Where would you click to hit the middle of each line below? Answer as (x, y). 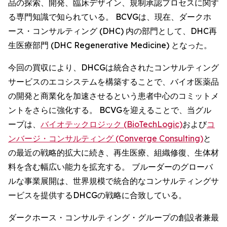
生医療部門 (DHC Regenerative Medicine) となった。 (110, 45)
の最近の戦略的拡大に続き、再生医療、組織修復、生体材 (113, 153)
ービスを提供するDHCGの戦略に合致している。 (97, 195)
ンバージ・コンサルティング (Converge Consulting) (106, 138)
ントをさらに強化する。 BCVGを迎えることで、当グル (110, 110)
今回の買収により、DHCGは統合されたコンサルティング (113, 67)
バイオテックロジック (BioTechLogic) (111, 124)
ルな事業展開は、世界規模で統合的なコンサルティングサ (113, 181)
